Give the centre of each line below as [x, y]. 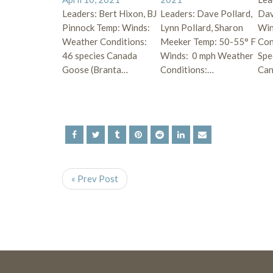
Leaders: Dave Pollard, [206, 13]
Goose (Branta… [95, 69]
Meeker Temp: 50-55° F [208, 41]
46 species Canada [100, 55]
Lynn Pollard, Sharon [201, 27]
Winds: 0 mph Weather [207, 55]
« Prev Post [95, 178]
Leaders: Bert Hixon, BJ [109, 13]
